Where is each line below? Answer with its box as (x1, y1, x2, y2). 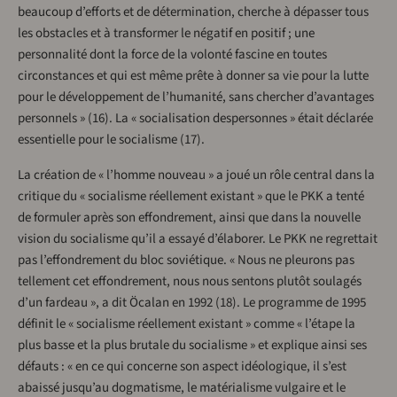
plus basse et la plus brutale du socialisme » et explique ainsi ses (18, 336, 367, 355)
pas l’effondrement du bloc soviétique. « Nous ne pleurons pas (18, 251, 354, 270)
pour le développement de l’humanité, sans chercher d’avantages (18, 88, 374, 107)
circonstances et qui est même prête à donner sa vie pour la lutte (18, 66, 369, 86)
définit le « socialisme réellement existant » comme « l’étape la (18, 315, 355, 334)
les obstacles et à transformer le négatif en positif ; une (18, 24, 315, 43)
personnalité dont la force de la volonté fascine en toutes (18, 45, 327, 65)
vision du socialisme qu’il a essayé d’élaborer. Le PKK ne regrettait (18, 230, 378, 249)
